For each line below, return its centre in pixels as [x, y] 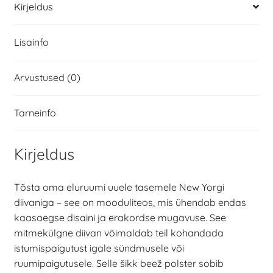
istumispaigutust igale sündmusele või [99, 248]
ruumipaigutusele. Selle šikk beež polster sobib [119, 263]
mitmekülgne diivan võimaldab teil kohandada [119, 232]
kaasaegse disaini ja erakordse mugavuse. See [120, 217]
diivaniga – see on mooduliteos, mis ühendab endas [130, 202]
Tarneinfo [35, 112]
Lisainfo [31, 42]
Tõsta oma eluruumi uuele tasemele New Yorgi [119, 187]
